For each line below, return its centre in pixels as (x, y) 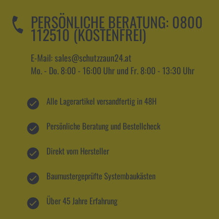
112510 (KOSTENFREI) (88, 34)
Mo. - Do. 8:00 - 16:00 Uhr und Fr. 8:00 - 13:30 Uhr (112, 70)
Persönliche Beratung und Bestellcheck (104, 126)
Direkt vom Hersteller (78, 151)
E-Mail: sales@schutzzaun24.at (81, 58)
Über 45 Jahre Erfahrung (82, 201)
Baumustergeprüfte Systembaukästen (101, 176)
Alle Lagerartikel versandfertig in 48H (102, 101)
